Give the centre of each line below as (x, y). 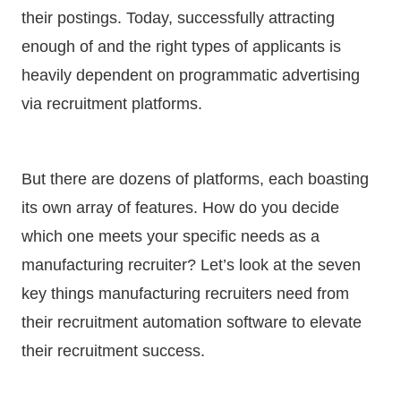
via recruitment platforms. (114, 103)
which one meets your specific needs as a (171, 236)
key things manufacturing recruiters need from (185, 293)
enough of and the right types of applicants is (181, 46)
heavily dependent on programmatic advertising (191, 75)
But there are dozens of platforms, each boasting (195, 179)
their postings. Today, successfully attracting (178, 17)
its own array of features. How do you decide (180, 207)
